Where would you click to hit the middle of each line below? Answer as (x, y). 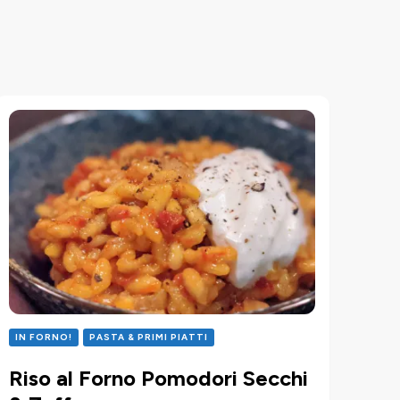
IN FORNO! (43, 337)
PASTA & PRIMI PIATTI (148, 337)
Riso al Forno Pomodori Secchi (158, 378)
